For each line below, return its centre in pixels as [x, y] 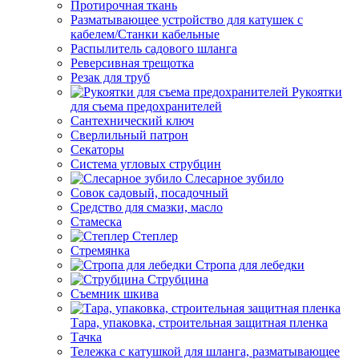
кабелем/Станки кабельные [145, 34]
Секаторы [97, 149]
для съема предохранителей [146, 106]
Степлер [155, 236]
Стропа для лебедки [250, 265]
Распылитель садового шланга [154, 48]
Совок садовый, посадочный [149, 193]
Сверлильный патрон [129, 135]
